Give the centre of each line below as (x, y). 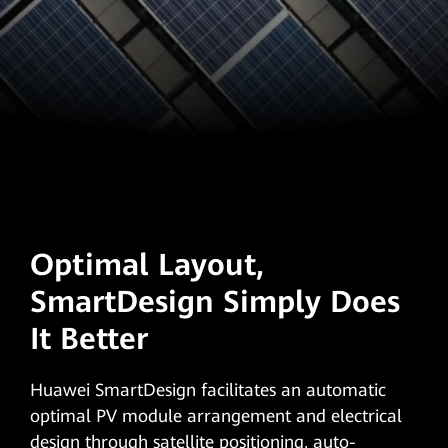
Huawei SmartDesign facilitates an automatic (207, 390)
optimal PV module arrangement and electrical (215, 416)
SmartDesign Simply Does (214, 302)
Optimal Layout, (146, 265)
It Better (88, 339)
